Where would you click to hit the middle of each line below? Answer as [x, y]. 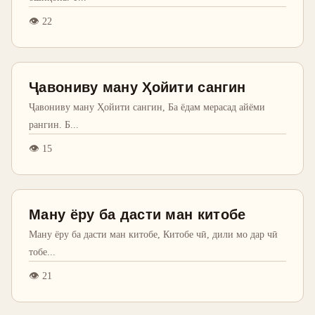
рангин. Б [50, 124]
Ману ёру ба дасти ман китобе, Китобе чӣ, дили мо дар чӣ [153, 234]
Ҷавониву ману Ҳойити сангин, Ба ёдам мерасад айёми [147, 107]
